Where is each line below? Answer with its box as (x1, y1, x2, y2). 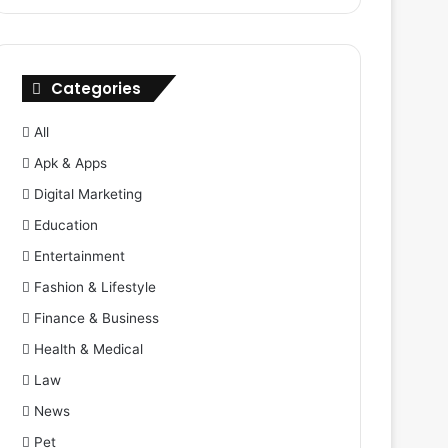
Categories (51, 78, 142, 99)
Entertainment (34, 248, 126, 264)
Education (34, 217, 99, 233)
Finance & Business (34, 310, 160, 326)
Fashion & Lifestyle (34, 279, 157, 295)
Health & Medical (34, 341, 144, 357)
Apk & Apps (34, 155, 108, 171)
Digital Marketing (34, 186, 143, 202)
